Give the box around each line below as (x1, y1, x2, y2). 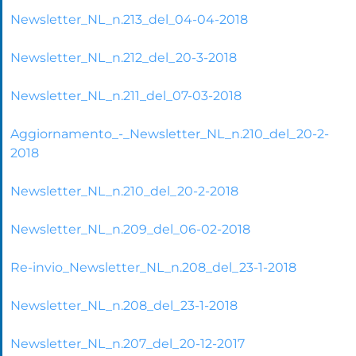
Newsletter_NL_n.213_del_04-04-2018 (10, 11, 248, 27)
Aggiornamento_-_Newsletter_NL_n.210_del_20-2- (10, 126, 329, 141)
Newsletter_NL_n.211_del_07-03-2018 (10, 87, 242, 103)
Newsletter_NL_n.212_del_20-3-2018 (10, 49, 237, 65)
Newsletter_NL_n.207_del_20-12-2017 (10, 335, 245, 351)
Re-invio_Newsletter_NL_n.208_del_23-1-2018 (10, 259, 296, 275)
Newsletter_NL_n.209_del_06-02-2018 (10, 221, 250, 237)
